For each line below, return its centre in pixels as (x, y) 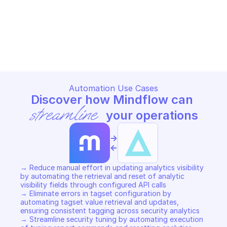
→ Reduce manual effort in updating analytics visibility (112, 167)
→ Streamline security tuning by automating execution (112, 219)
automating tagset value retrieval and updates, (100, 202)
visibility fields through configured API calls (94, 185)
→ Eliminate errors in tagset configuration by (96, 193)
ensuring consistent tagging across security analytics (111, 211)
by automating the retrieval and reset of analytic (102, 176)
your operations (151, 115)
